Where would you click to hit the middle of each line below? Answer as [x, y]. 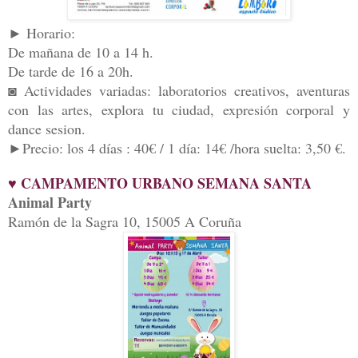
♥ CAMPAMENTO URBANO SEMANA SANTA [160, 183]
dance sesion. [47, 129]
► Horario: [42, 33]
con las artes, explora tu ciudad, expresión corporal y [179, 110]
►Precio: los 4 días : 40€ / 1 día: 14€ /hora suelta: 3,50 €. [177, 148]
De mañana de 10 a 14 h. [81, 52]
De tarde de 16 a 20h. [71, 72]
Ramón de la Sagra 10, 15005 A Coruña [125, 222]
